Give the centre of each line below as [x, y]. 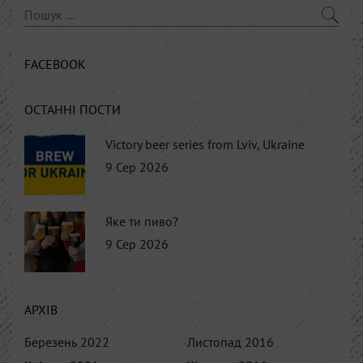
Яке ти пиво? [142, 221]
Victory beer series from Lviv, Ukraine [205, 144]
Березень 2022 [67, 342]
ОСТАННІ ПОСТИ [73, 109]
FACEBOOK [55, 64]
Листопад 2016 [231, 342]
